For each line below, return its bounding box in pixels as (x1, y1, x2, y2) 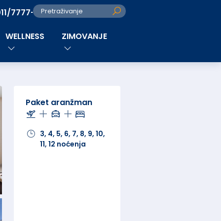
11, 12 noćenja (40, 139, 86, 149)
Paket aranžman (26, 97, 92, 108)
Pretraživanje (41, 7, 83, 15)
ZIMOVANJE (62, 31, 108, 42)
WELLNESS (5, 31, 45, 42)
